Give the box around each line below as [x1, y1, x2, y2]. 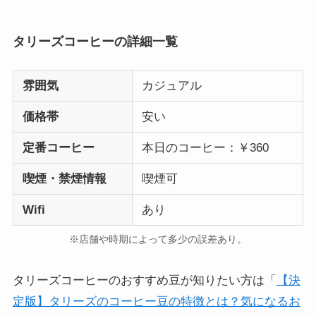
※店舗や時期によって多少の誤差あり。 [69, 234, 247, 245]
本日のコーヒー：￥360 [141, 141, 269, 155]
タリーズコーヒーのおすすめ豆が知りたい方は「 [12, 274, 276, 288]
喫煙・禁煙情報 [22, 172, 107, 186]
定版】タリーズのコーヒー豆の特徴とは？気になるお [12, 295, 300, 309]
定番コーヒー [22, 141, 95, 155]
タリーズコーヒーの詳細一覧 [12, 35, 178, 49]
